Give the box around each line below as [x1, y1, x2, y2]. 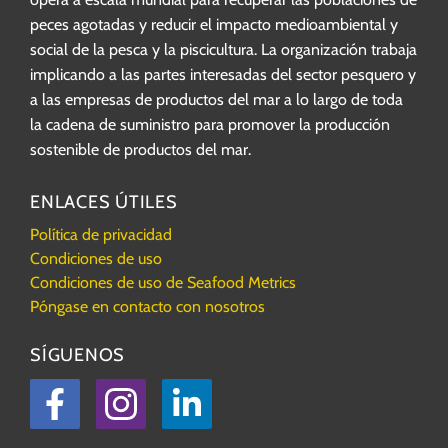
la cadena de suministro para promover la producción [30, 114, 390, 134]
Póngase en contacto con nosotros [30, 296, 265, 316]
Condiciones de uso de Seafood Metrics [30, 272, 296, 292]
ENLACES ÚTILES [30, 190, 178, 213]
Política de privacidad [30, 224, 172, 244]
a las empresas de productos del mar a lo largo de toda [30, 89, 403, 109]
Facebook [38, 369, 231, 428]
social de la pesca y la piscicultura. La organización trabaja [30, 39, 417, 59]
